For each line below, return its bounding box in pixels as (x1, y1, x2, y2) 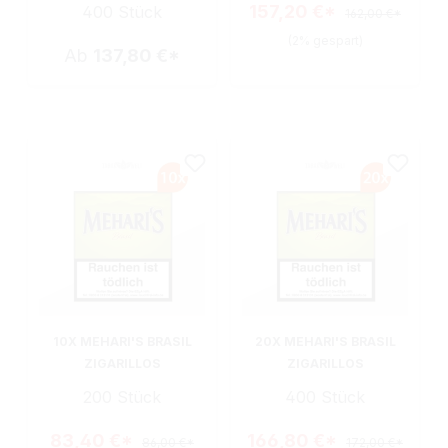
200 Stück (83, 387, 161, 408)
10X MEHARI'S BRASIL (52, 334, 192, 350)
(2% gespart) (287, 32, 363, 48)
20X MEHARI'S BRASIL (254, 334, 396, 350)
